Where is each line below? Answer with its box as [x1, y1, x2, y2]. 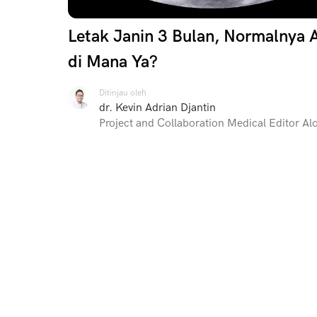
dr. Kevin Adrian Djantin [99, 101, 216, 115]
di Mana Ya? [68, 52, 158, 73]
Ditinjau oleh [99, 88, 146, 99]
